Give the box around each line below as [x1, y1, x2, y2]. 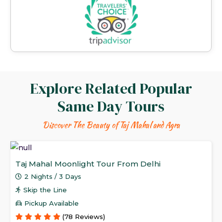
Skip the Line [23, 186, 67, 194]
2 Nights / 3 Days [24, 172, 82, 181]
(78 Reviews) [62, 213, 105, 221]
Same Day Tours [57, 96, 165, 117]
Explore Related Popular [30, 78, 192, 99]
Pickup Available [24, 199, 79, 208]
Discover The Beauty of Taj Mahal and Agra [42, 119, 180, 131]
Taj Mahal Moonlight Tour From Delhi [15, 159, 161, 169]
